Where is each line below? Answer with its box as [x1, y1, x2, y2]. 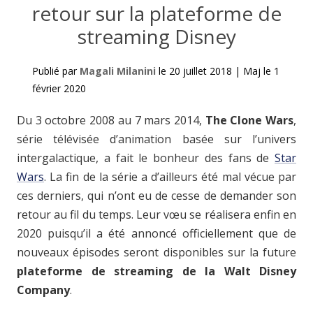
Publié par [32, 64, 80, 78]
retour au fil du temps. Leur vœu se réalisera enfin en [17, 207, 296, 222]
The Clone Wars [205, 112, 294, 128]
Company [17, 282, 70, 298]
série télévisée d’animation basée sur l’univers [17, 131, 296, 147]
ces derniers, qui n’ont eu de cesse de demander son [17, 188, 296, 203]
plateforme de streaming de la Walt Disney [17, 263, 296, 279]
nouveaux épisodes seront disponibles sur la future [17, 245, 296, 260]
